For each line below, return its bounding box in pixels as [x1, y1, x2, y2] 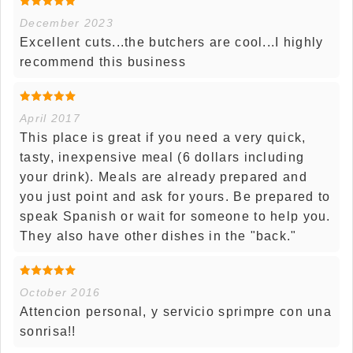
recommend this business [20, 54, 186, 69]
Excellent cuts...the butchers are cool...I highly [20, 35, 324, 49]
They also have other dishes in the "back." [20, 229, 297, 243]
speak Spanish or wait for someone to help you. [20, 209, 331, 223]
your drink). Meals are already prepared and [20, 169, 307, 184]
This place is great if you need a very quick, [20, 130, 307, 144]
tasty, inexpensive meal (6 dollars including [20, 150, 305, 164]
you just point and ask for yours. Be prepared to [20, 189, 331, 203]
